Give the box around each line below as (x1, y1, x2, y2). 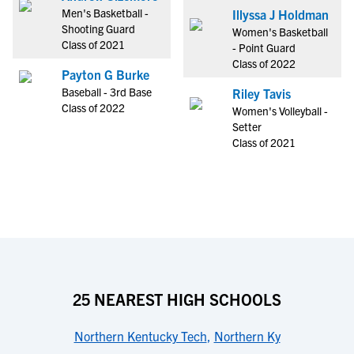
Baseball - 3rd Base (62, 85, 152, 99)
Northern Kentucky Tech (73, 328, 207, 344)
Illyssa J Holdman (232, 6, 329, 22)
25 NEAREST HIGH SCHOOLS (73, 289, 281, 309)
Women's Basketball (232, 24, 328, 39)
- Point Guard (232, 40, 296, 55)
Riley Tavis (232, 85, 291, 101)
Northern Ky (213, 328, 281, 344)
